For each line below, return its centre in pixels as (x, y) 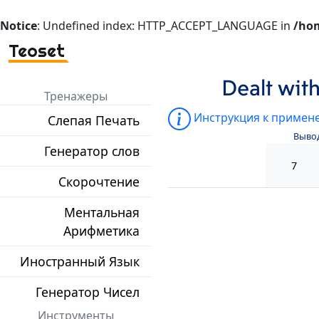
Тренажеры (75, 96)
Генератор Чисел (88, 292)
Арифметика (101, 231)
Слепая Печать (94, 121)
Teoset (37, 51)
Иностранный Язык (80, 262)
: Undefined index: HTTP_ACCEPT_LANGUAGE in (165, 26)
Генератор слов (92, 151)
